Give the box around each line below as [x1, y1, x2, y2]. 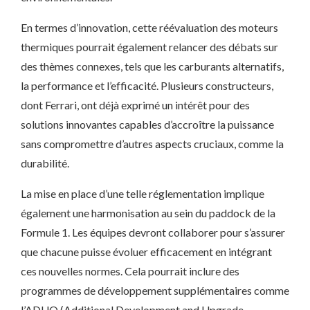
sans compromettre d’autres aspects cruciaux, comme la [21, 137, 284, 150]
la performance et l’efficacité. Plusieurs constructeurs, [21, 79, 273, 92]
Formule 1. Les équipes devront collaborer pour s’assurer [21, 226, 285, 239]
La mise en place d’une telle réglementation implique [21, 187, 264, 200]
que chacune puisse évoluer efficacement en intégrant [21, 245, 272, 258]
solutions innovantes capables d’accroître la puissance [21, 118, 274, 131]
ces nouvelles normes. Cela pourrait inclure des [21, 264, 239, 277]
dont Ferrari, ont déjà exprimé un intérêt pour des [21, 98, 250, 111]
